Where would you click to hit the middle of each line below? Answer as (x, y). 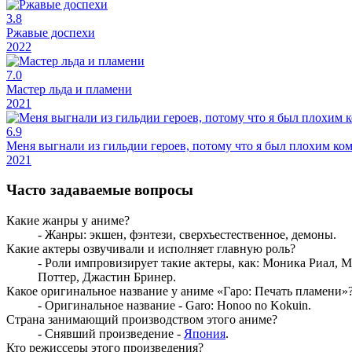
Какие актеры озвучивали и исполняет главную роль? (151, 248)
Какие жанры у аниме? (68, 220)
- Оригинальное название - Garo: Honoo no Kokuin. (174, 305)
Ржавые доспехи (51, 32)
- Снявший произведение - (111, 333)
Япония (205, 333)
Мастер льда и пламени (69, 89)
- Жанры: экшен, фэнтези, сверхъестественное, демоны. (187, 234)
